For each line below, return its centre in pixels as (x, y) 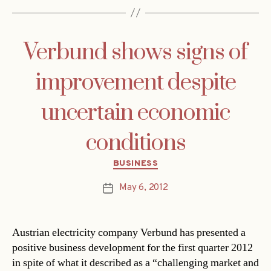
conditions (135, 143)
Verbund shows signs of (135, 52)
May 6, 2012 (144, 188)
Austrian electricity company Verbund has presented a (129, 233)
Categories (161, 161)
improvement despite (135, 83)
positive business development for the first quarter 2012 (132, 248)
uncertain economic (135, 113)
